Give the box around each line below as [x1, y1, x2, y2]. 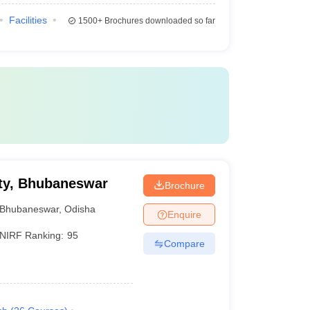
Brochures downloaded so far [102, 16, 215, 26]
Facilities [8, 15, 47, 26]
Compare [163, 237, 205, 249]
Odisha [64, 203, 96, 215]
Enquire [167, 208, 201, 220]
